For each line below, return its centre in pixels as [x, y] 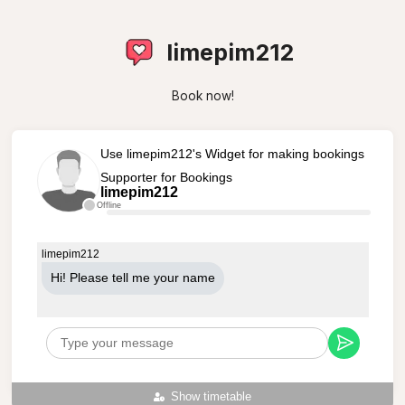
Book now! [202, 96]
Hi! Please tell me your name [132, 278]
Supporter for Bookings [166, 177]
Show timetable [212, 396]
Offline [108, 205]
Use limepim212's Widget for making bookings [232, 153]
